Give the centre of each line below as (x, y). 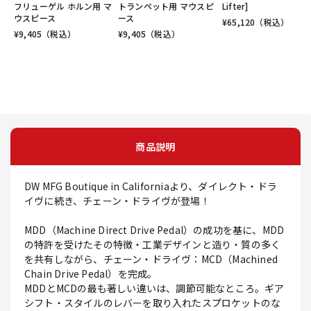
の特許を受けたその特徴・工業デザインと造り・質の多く (153, 245)
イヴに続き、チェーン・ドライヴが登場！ (117, 201)
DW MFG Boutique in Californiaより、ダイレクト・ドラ (151, 186)
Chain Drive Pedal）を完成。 (91, 274)
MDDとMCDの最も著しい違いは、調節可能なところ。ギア (154, 288)
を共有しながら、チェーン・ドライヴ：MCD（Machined (151, 259)
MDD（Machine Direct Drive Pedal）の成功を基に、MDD (154, 230)
